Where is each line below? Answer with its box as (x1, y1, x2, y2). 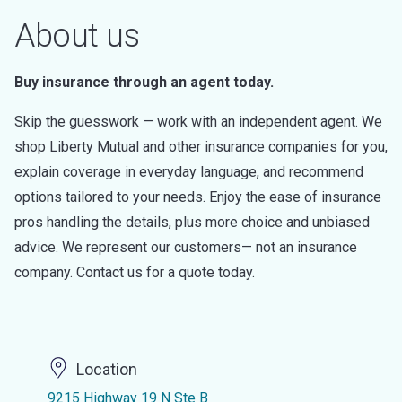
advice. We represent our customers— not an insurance (14, 239, 357, 256)
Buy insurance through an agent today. (14, 74, 274, 91)
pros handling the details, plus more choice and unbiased (14, 214, 370, 231)
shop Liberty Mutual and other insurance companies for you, (14, 138, 388, 155)
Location (75, 360, 137, 380)
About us (14, 17, 139, 55)
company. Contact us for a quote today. (14, 264, 255, 281)
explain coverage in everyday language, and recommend (14, 163, 363, 180)
